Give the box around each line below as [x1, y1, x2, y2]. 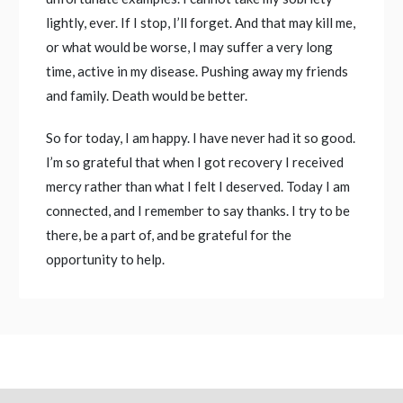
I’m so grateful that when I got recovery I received [46, 154, 345, 171]
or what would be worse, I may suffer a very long [46, 39, 334, 56]
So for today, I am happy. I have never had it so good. [46, 130, 356, 147]
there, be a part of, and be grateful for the [46, 227, 292, 244]
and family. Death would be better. [46, 87, 248, 104]
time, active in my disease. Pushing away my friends [46, 63, 349, 80]
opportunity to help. [46, 251, 166, 268]
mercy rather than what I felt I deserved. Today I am [46, 178, 351, 195]
